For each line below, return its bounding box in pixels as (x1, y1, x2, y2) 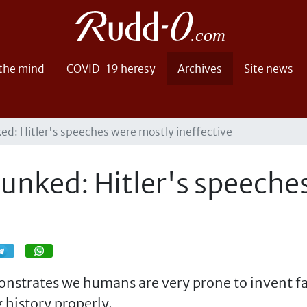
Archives (177, 62, 222, 75)
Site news (244, 62, 293, 75)
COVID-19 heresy (66, 62, 156, 75)
